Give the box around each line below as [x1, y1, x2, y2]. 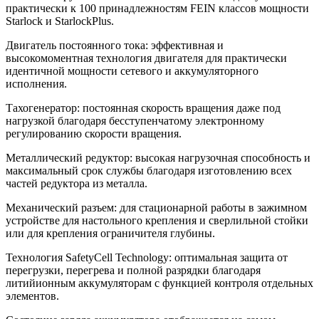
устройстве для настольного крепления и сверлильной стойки [6, 214, 308, 227]
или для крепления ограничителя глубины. [6, 227, 215, 240]
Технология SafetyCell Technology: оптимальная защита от [6, 251, 288, 264]
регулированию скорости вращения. [6, 127, 182, 140]
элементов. [6, 290, 59, 303]
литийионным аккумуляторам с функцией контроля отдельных [6, 277, 313, 290]
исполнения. [6, 78, 67, 90]
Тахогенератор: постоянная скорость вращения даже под [6, 102, 281, 115]
